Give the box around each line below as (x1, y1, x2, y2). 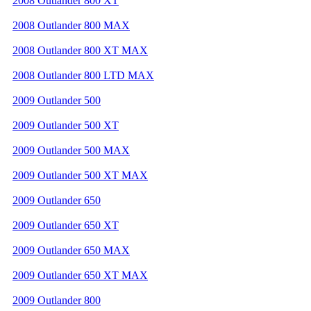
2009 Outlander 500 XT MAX (12, 169, 148, 181)
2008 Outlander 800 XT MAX (12, 44, 148, 56)
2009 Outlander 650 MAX (12, 244, 130, 256)
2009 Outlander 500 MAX (12, 144, 130, 156)
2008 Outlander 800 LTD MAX (12, 69, 154, 81)
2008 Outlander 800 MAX (12, 19, 130, 31)
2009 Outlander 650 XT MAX (12, 269, 148, 281)
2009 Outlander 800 (12, 294, 101, 306)
